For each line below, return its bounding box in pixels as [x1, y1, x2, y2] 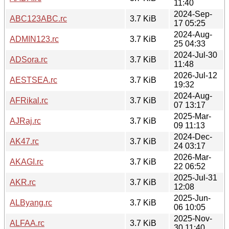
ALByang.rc [10, 198, 52, 207]
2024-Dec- [174, 132, 212, 141]
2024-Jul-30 [174, 50, 217, 59]
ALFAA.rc [10, 218, 44, 227]
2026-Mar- [174, 152, 211, 162]
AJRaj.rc [10, 116, 41, 125]
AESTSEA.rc [10, 75, 57, 84]
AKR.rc [10, 177, 36, 187]
